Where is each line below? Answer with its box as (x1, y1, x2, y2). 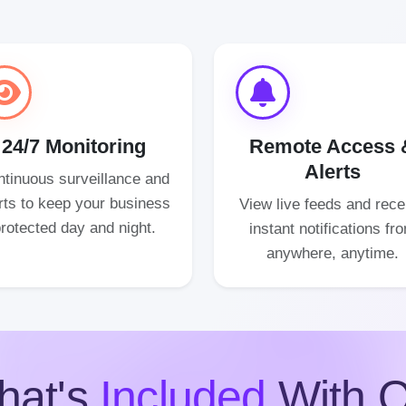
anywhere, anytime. (266, 244, 399, 262)
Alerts (304, 160, 361, 183)
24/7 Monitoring (2, 135, 146, 158)
